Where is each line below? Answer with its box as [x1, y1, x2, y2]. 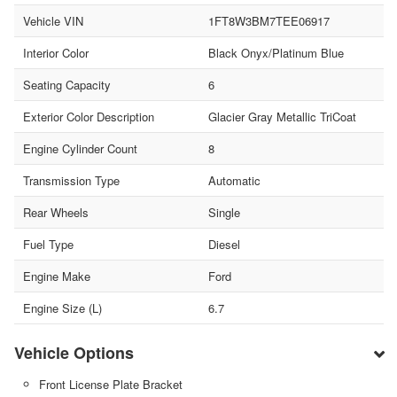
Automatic [207, 171, 261, 189]
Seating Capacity [23, 75, 111, 93]
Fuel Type [23, 235, 74, 253]
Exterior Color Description [23, 107, 154, 125]
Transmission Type [23, 171, 120, 189]
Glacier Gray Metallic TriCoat [207, 107, 356, 125]
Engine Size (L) [23, 299, 102, 316]
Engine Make [23, 267, 90, 284]
